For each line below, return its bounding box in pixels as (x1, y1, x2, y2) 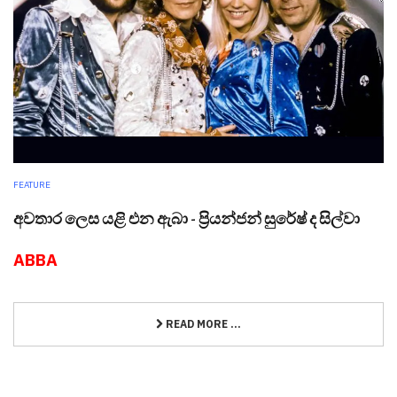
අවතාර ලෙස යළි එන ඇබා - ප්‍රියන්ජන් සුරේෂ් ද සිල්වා (13, 206, 360, 228)
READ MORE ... (163, 317, 241, 331)
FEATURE (13, 178, 51, 191)
